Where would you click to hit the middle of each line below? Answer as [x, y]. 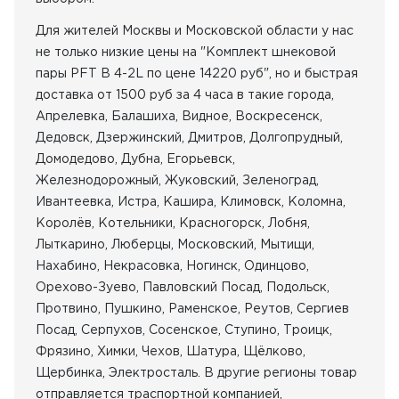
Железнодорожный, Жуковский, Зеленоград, [177, 180]
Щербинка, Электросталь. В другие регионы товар [196, 372]
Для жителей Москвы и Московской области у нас [195, 30]
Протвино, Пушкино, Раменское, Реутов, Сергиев [192, 308]
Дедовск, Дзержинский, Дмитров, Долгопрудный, [189, 137]
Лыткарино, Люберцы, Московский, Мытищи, [175, 244]
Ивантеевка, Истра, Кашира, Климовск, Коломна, [191, 201]
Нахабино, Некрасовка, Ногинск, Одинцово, [172, 265]
